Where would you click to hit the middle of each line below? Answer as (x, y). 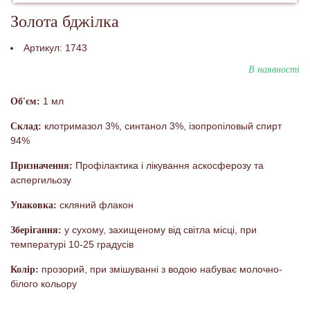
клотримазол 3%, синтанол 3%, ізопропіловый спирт (162, 126)
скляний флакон (95, 204)
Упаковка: (34, 205)
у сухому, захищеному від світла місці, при (159, 229)
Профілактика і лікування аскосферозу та (168, 165)
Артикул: (44, 47)
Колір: (25, 269)
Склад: (26, 126)
